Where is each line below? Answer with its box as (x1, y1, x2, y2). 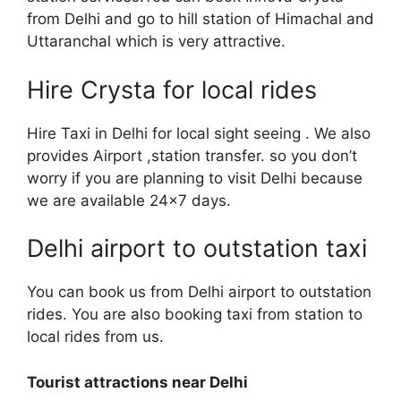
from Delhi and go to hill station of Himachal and (27, 10, 374, 29)
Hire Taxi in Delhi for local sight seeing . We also (27, 124, 371, 142)
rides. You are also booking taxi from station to (27, 305, 363, 324)
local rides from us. (27, 328, 164, 346)
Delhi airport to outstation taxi (27, 234, 367, 264)
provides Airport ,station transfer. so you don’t (27, 146, 357, 165)
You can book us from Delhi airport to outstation (27, 283, 371, 302)
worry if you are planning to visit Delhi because (27, 168, 363, 187)
